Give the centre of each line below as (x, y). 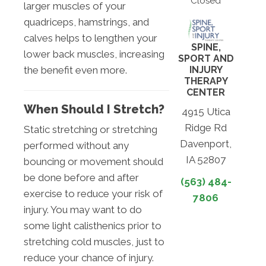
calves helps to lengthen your (91, 38)
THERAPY (206, 81)
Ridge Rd (206, 128)
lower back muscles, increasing (94, 54)
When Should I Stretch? (94, 110)
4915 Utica (206, 112)
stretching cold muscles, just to (94, 242)
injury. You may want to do (83, 210)
